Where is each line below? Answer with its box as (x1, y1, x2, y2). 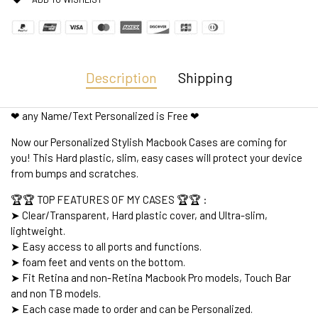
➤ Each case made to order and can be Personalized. (11, 302, 253, 315)
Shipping (177, 68, 233, 86)
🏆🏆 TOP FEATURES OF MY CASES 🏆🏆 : (11, 192, 207, 206)
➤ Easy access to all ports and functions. (11, 239, 202, 253)
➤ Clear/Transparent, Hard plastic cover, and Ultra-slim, (11, 208, 268, 221)
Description (85, 68, 157, 86)
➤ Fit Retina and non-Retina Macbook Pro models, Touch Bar (11, 270, 291, 284)
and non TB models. (11, 286, 101, 300)
